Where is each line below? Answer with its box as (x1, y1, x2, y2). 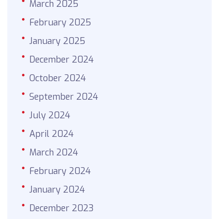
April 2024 (29, 128, 74, 140)
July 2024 (29, 109, 70, 121)
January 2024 (29, 183, 85, 196)
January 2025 (29, 35, 85, 47)
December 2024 (29, 53, 94, 66)
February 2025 (29, 16, 91, 28)
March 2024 (29, 146, 78, 158)
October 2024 (29, 72, 86, 84)
